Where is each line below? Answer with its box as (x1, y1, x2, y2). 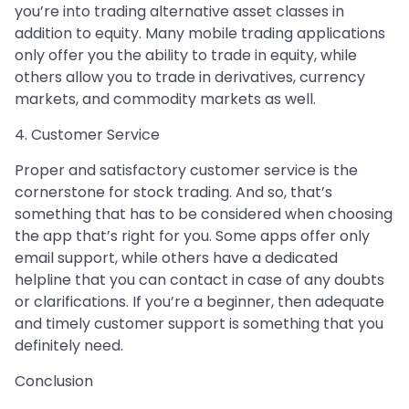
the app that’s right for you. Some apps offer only (15, 225, 370, 247)
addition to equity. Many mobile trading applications (15, 23, 385, 45)
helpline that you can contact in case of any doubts (15, 269, 384, 291)
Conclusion (15, 371, 93, 393)
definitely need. (15, 335, 123, 357)
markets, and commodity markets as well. (15, 89, 316, 110)
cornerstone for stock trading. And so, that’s (15, 182, 332, 204)
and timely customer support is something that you (15, 313, 383, 335)
